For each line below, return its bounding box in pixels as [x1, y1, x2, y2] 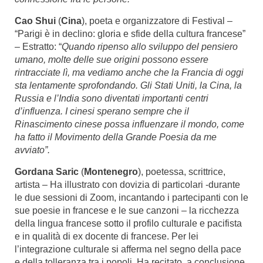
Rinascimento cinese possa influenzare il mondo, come [15, 119, 244, 129]
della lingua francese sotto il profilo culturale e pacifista [15, 218, 242, 228]
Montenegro [84, 166, 138, 177]
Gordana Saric [15, 166, 79, 177]
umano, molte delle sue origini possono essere [15, 54, 208, 65]
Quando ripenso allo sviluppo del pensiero [62, 41, 238, 52]
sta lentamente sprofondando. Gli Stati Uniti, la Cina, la [15, 80, 242, 90]
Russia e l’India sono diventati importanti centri [15, 93, 208, 103]
